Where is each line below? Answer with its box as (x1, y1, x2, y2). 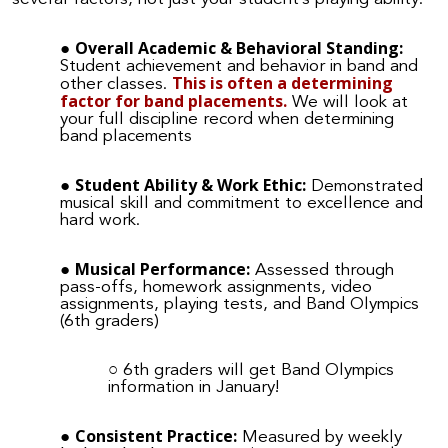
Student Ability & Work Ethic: (75, 173, 306, 196)
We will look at (287, 93, 408, 111)
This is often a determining (172, 71, 393, 94)
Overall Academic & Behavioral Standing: (75, 36, 403, 59)
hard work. (60, 211, 140, 229)
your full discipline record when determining (60, 110, 394, 128)
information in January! (108, 378, 280, 396)
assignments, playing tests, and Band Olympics (60, 295, 419, 313)
